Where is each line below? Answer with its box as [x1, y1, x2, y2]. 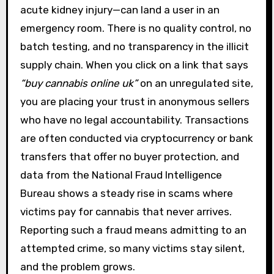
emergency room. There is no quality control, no [20, 21, 251, 34]
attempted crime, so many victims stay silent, [20, 242, 245, 254]
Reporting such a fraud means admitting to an [20, 223, 246, 236]
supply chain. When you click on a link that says [20, 58, 248, 71]
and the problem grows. [20, 260, 135, 273]
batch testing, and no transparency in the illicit [20, 40, 249, 53]
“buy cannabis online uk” [20, 76, 138, 89]
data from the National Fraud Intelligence [20, 168, 222, 181]
